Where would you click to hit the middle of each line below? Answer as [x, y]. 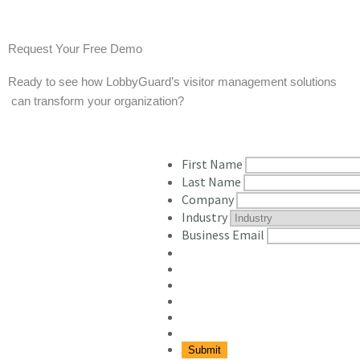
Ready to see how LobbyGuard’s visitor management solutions [172, 82]
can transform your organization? [99, 101]
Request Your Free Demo [75, 49]
